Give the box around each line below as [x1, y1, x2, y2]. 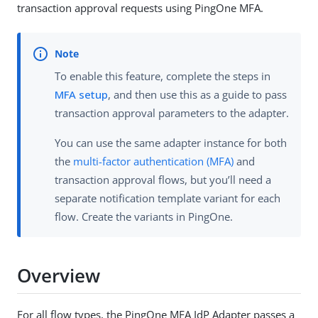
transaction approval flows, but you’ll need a [55, 172, 271, 187]
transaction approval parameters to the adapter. [55, 106, 289, 121]
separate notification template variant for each [55, 191, 280, 206]
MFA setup [55, 87, 108, 102]
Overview [17, 262, 100, 288]
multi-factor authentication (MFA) [73, 154, 234, 169]
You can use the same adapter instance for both [55, 136, 287, 150]
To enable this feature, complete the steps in [55, 69, 270, 84]
